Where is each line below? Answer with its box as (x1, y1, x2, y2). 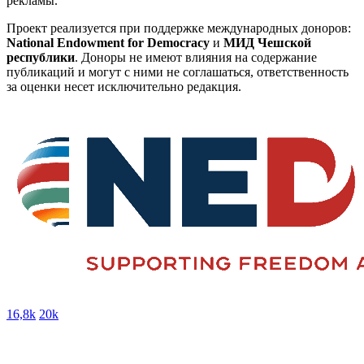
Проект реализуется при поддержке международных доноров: (6, 20, 351, 35)
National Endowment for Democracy (6, 35, 210, 50)
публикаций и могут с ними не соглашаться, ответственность (6, 64, 349, 79)
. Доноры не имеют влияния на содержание (75, 50, 317, 64)
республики (6, 50, 75, 64)
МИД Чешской (223, 35, 311, 50)
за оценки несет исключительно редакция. (6, 79, 241, 93)
